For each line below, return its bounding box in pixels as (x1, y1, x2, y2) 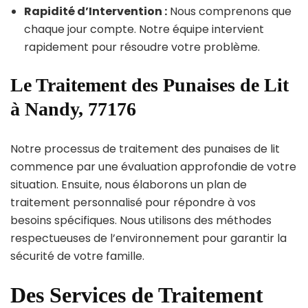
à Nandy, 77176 (10, 98, 136, 120)
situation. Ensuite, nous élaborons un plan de (10, 176, 247, 192)
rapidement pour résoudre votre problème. (24, 38, 260, 55)
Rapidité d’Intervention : (24, 3, 167, 19)
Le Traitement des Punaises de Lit (10, 74, 289, 96)
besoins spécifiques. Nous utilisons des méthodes (10, 212, 272, 228)
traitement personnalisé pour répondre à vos (10, 194, 256, 210)
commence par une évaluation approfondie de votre (10, 158, 296, 175)
